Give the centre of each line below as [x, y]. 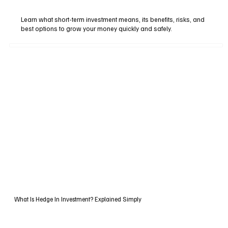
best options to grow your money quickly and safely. [97, 28]
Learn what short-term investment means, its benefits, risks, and [113, 19]
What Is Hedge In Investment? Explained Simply [78, 199]
